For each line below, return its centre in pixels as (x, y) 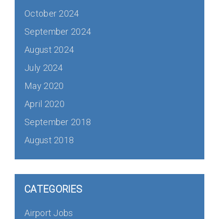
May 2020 (44, 86)
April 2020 (44, 104)
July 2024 (44, 68)
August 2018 (49, 140)
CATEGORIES (53, 189)
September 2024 (58, 32)
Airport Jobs (49, 213)
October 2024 (52, 13)
